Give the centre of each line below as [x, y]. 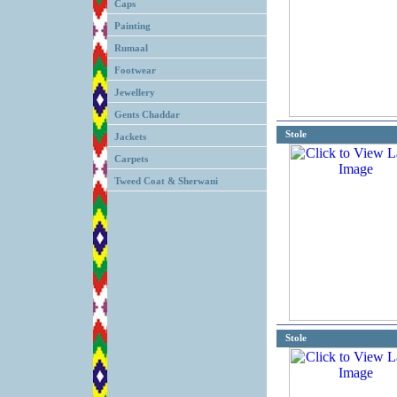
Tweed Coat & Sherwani [166, 181]
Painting [132, 26]
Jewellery [135, 93]
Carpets [131, 159]
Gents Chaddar [147, 115]
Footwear [135, 70]
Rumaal [131, 48]
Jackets [130, 137]
